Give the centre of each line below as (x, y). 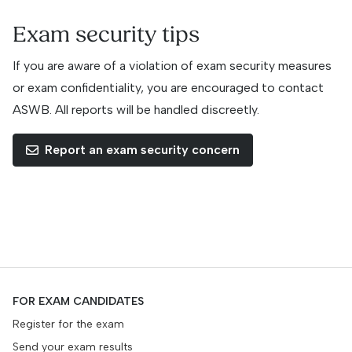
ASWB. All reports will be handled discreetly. (136, 110)
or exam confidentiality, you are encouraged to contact (168, 88)
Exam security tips (106, 35)
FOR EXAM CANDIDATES (78, 302)
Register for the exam (68, 324)
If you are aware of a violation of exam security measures (172, 66)
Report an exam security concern (142, 150)
